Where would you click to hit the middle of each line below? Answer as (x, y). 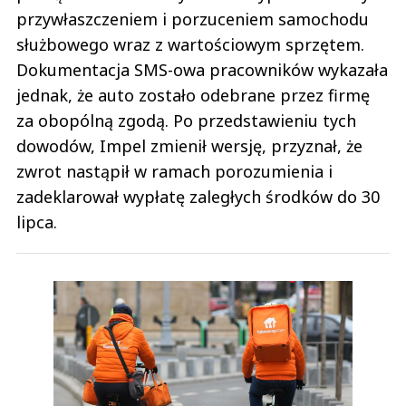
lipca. (37, 222)
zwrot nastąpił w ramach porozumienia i (174, 172)
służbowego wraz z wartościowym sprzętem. (190, 45)
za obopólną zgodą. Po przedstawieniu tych (186, 121)
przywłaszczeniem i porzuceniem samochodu (193, 19)
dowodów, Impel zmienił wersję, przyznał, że (189, 146)
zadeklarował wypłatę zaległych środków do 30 (198, 197)
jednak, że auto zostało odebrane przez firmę (193, 96)
